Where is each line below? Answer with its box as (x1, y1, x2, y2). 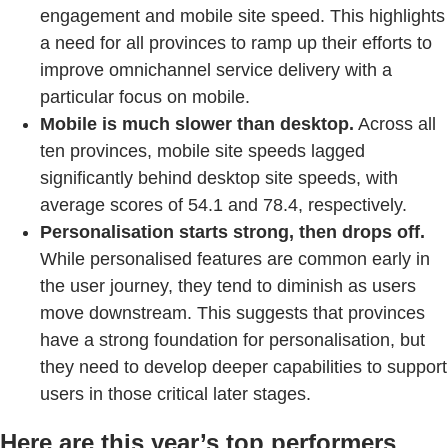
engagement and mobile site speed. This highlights (40, 6, 445, 27)
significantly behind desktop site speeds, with (40, 168, 398, 189)
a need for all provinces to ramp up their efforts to (40, 33, 432, 54)
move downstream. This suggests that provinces (40, 303, 425, 324)
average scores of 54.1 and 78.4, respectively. (40, 195, 407, 216)
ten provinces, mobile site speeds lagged (40, 141, 365, 162)
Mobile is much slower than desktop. (40, 114, 354, 135)
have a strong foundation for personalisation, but (40, 330, 425, 351)
